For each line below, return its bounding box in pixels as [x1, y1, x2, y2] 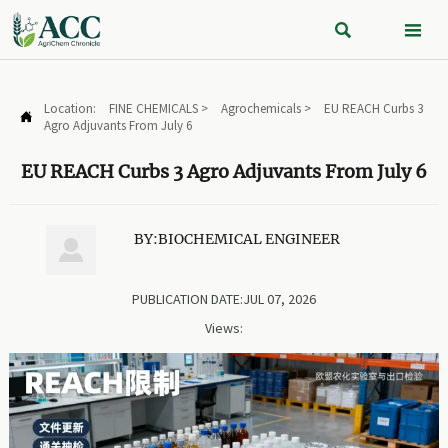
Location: [43, 100, 99, 117]
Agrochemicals [220, 100, 301, 117]
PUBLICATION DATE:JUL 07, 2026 [132, 290, 316, 308]
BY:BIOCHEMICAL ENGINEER [133, 230, 340, 248]
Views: [205, 319, 243, 337]
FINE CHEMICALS [108, 100, 198, 117]
